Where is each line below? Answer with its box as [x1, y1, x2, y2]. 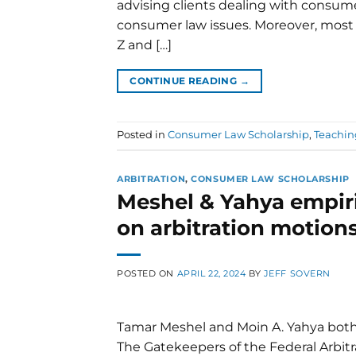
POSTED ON [117, 267, 177, 279]
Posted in [117, 129, 168, 141]
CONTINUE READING [130, 75, 240, 87]
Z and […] [117, 37, 172, 53]
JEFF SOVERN [263, 267, 331, 279]
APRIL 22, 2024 [176, 267, 246, 279]
